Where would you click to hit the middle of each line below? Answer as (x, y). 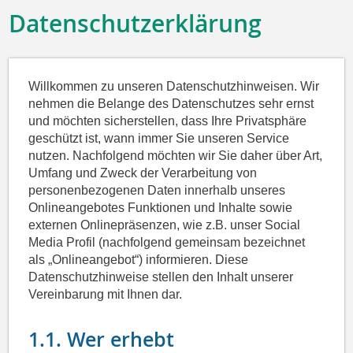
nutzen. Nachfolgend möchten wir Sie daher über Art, (176, 156)
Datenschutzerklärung (136, 24)
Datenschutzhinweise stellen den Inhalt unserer (161, 277)
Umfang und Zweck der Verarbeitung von (143, 173)
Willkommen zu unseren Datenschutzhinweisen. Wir (174, 87)
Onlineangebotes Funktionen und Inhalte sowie (161, 208)
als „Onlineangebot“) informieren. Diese (139, 260)
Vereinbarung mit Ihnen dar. (106, 295)
